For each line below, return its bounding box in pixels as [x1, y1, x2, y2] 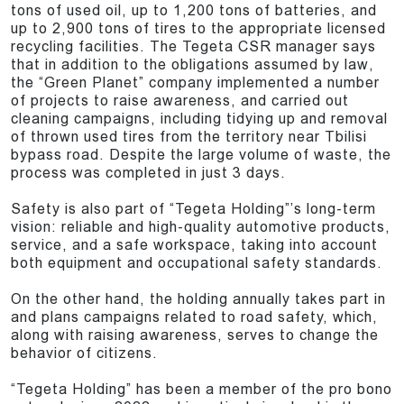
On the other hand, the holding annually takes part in [11, 290, 386, 308]
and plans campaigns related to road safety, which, [11, 308, 378, 326]
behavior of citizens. [11, 344, 158, 363]
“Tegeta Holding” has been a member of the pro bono [11, 381, 392, 399]
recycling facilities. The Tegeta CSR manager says [11, 38, 376, 56]
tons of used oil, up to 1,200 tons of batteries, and [11, 2, 377, 20]
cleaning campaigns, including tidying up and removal [11, 110, 388, 128]
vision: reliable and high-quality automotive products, [11, 218, 390, 236]
